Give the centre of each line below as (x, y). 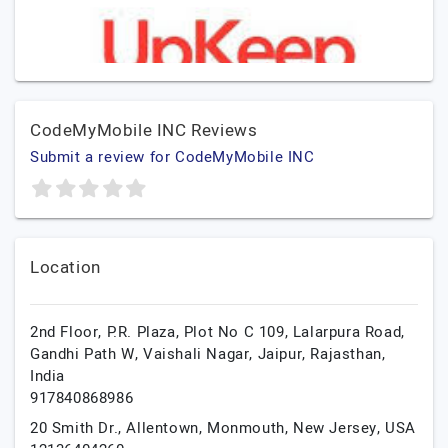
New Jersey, (339, 428)
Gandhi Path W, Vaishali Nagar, (144, 354)
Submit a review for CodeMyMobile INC (172, 157)
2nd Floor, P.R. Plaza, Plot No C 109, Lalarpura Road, (217, 332)
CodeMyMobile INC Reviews (144, 130)
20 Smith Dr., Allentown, (119, 428)
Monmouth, (250, 428)
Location (65, 267)
